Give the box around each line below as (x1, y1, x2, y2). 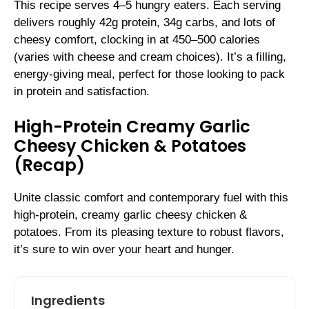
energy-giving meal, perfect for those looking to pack (14, 67, 285, 81)
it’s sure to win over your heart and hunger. (14, 243, 235, 257)
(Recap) (14, 154, 85, 177)
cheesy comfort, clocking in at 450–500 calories (14, 32, 260, 46)
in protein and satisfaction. (14, 84, 150, 98)
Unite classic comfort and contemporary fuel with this (14, 191, 288, 205)
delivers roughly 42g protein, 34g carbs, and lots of (14, 15, 275, 29)
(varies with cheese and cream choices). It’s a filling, (14, 50, 286, 63)
